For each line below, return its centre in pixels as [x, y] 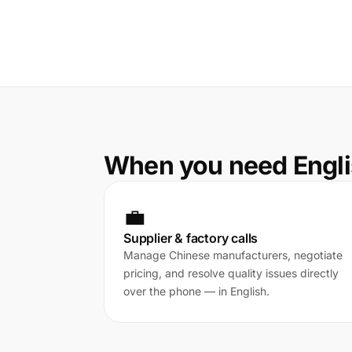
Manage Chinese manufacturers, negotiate [233, 255]
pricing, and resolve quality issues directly [231, 273]
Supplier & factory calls [191, 238]
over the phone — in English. [196, 291]
